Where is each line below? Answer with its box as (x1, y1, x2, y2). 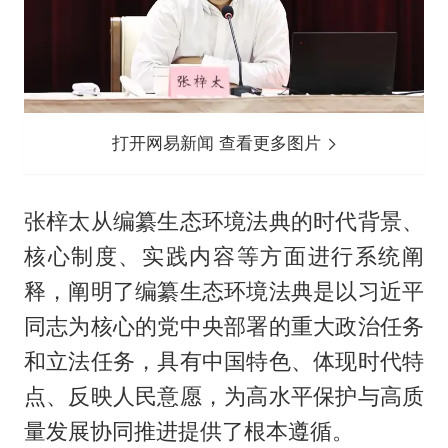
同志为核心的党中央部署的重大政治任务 (23, 312, 425, 339)
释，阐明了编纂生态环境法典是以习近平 (23, 277, 425, 304)
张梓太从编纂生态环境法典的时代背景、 (23, 207, 425, 234)
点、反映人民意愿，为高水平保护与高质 (23, 382, 425, 409)
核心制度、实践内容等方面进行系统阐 (23, 242, 425, 269)
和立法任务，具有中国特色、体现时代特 (23, 347, 425, 374)
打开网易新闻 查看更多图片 (112, 132, 327, 153)
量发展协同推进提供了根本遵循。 (23, 417, 354, 444)
